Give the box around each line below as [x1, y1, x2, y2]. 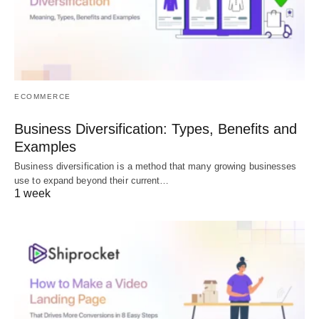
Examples [14, 139, 76, 155]
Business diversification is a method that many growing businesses [14, 161, 297, 172]
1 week [14, 187, 51, 200]
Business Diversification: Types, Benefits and [14, 121, 297, 137]
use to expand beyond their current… [14, 175, 169, 187]
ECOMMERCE [14, 93, 71, 101]
